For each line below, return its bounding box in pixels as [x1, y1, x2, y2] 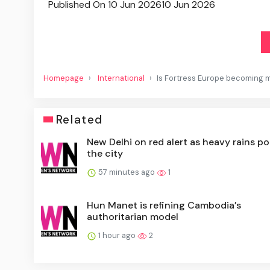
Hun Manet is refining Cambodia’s [87, 198, 241, 212]
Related [55, 111, 103, 127]
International [98, 72, 145, 83]
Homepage [43, 72, 84, 83]
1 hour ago [96, 230, 137, 240]
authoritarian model [87, 210, 178, 223]
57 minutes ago [96, 166, 157, 177]
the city [87, 146, 123, 160]
